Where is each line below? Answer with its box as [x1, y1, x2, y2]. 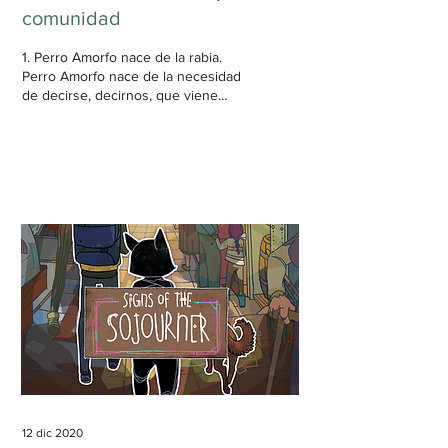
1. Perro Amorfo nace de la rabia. [22, 49, 222, 65]
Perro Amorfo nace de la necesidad [22, 68, 241, 84]
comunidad [22, 7, 121, 29]
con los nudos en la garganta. [22, 106, 205, 122]
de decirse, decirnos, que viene [22, 87, 218, 103]
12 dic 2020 [22, 426, 83, 440]
